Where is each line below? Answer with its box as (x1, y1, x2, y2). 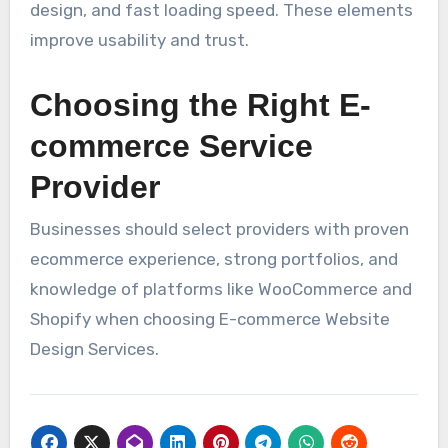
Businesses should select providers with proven (29, 218, 409, 239)
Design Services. (29, 338, 159, 359)
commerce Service (29, 127, 313, 164)
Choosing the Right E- (29, 86, 371, 123)
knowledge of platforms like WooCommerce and (29, 278, 412, 299)
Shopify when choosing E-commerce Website (29, 308, 390, 329)
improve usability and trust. (29, 29, 249, 50)
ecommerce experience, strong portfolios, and (29, 248, 398, 269)
